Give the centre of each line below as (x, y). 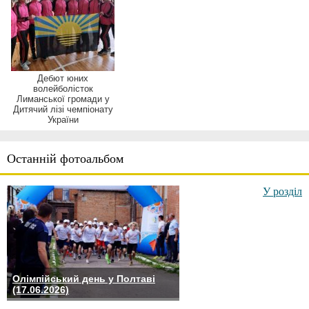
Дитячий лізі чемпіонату (63, 110)
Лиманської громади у (63, 99)
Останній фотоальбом (65, 158)
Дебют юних (63, 79)
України (63, 120)
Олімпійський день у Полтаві (84, 278)
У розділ (282, 191)
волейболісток (63, 89)
